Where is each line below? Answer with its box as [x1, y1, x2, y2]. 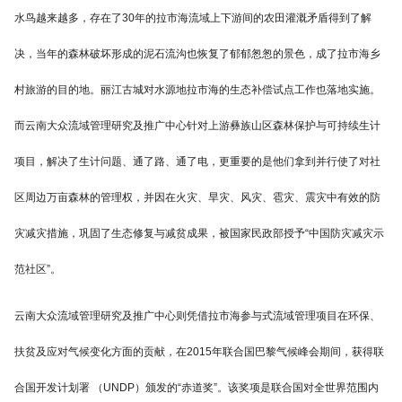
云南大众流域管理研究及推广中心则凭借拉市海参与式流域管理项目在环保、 [14, 310, 380, 323]
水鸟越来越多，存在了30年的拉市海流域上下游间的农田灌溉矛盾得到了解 [14, 12, 371, 25]
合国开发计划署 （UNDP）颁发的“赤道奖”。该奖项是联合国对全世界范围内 [14, 381, 379, 395]
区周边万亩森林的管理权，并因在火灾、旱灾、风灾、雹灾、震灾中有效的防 [14, 191, 380, 205]
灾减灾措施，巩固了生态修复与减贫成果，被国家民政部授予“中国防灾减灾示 [14, 227, 384, 240]
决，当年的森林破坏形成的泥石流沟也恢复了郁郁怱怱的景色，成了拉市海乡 [14, 48, 380, 61]
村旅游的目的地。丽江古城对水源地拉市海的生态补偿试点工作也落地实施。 [14, 83, 380, 97]
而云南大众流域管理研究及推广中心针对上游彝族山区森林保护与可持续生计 [14, 119, 380, 133]
